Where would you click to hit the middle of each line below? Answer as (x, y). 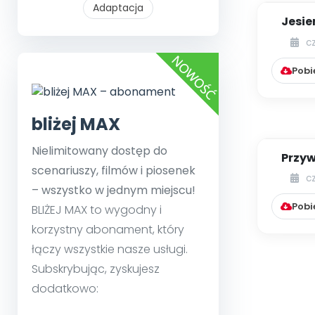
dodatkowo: (65, 288)
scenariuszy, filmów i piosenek (114, 170)
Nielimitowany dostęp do (99, 150)
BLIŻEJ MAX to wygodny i (97, 210)
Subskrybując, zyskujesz (96, 269)
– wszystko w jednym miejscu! (114, 190)
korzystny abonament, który (108, 229)
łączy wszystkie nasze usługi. (110, 249)
